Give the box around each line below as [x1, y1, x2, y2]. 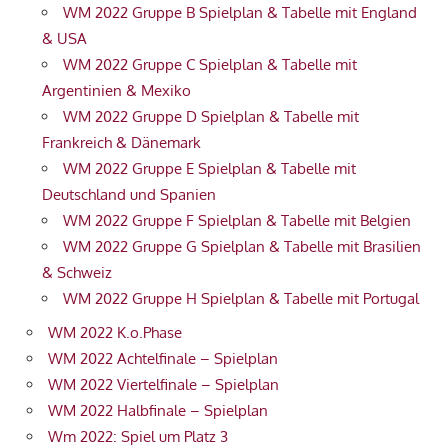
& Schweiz [42, 263, 112, 283]
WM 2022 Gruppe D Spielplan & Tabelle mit [63, 107, 359, 127]
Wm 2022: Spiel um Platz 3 [48, 426, 228, 446]
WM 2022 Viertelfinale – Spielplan [48, 374, 279, 394]
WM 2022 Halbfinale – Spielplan [48, 400, 268, 420]
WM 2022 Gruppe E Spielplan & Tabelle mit [63, 159, 356, 179]
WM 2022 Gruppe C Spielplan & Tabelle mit [63, 55, 357, 75]
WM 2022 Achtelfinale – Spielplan [48, 348, 278, 368]
